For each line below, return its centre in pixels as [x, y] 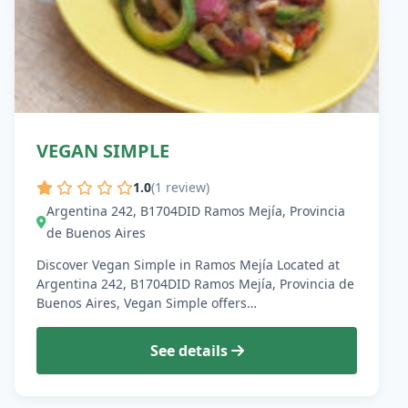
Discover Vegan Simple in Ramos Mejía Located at [188, 265]
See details [190, 351]
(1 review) [180, 188]
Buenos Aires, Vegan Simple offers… [147, 303]
